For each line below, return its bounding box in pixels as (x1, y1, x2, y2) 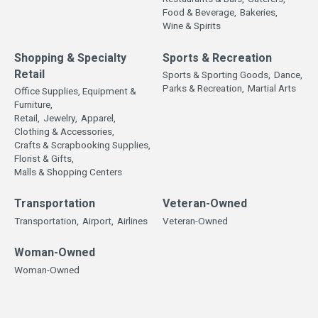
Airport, (82, 214, 114, 229)
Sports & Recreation (163, 49, 272, 67)
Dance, (274, 68, 302, 83)
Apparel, (81, 111, 116, 126)
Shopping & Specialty (14, 49, 126, 67)
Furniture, (14, 98, 53, 113)
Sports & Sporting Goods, (163, 68, 270, 83)
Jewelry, (43, 111, 77, 126)
